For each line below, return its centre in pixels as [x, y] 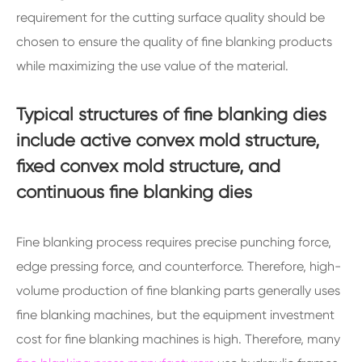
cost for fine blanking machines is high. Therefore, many [178, 339]
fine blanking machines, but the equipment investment [175, 315]
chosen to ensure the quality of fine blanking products [174, 42]
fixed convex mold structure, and [148, 166]
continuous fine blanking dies [134, 192]
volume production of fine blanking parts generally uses [178, 290]
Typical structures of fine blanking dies [171, 114]
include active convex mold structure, [168, 140]
